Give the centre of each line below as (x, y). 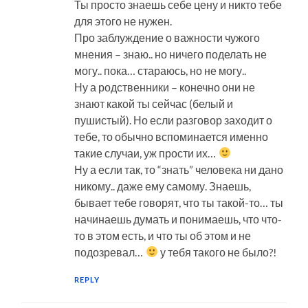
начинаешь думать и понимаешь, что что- (178, 219)
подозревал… (110, 252)
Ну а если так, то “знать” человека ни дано (179, 169)
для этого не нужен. (123, 21)
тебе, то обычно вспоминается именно (172, 136)
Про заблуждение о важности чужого (167, 37)
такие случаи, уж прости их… (146, 153)
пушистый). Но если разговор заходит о (174, 120)
